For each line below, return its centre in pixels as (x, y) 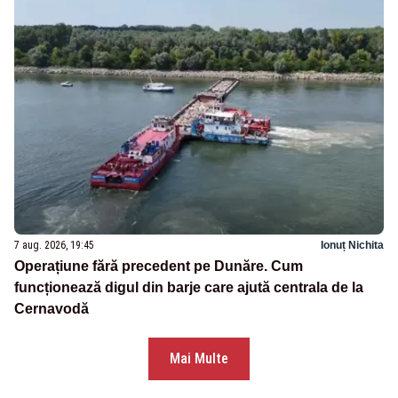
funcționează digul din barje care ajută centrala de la (189, 288)
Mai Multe (199, 359)
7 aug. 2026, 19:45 (54, 246)
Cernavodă (52, 309)
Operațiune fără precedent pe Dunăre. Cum (159, 267)
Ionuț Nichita (352, 246)
